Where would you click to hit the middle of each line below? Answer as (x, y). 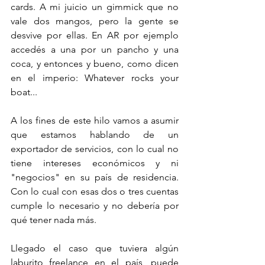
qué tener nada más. (55, 220)
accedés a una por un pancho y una (95, 49)
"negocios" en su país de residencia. (95, 177)
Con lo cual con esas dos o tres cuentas (95, 191)
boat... (24, 92)
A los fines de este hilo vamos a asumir (95, 120)
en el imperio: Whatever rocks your (95, 78)
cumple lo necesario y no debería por (95, 206)
